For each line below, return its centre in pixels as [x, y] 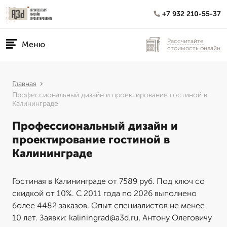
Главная [24, 84]
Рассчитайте [185, 41]
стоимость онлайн [194, 48]
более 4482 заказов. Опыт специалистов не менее [108, 205]
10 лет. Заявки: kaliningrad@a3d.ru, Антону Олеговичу [112, 218]
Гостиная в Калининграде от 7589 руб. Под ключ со [108, 181]
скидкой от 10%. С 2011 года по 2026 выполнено [104, 193]
